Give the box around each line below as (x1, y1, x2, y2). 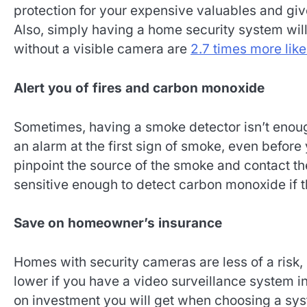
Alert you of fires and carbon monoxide (14, 79, 265, 96)
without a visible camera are (14, 41, 191, 58)
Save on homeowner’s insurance (14, 215, 222, 232)
